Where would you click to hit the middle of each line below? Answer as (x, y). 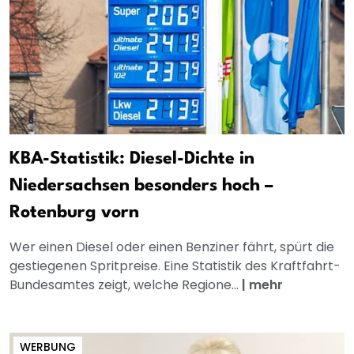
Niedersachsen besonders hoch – (141, 186)
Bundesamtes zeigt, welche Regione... (126, 285)
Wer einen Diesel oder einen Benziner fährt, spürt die (172, 247)
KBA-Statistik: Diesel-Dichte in (132, 159)
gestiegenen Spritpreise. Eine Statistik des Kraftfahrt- (175, 266)
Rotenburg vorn (74, 213)
